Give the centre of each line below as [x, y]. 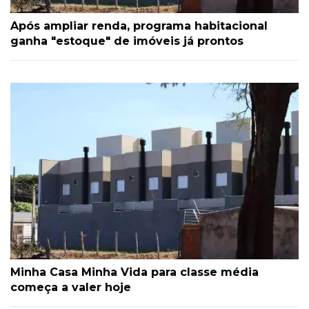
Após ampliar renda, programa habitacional [139, 26]
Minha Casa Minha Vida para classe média [134, 272]
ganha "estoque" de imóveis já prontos [127, 41]
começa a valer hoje [71, 288]
